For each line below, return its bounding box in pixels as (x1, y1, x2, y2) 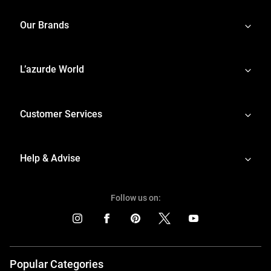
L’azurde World (20, 64, 84, 76)
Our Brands (20, 19, 69, 31)
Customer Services (20, 108, 102, 120)
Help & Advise (20, 152, 80, 165)
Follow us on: (110, 192, 161, 203)
